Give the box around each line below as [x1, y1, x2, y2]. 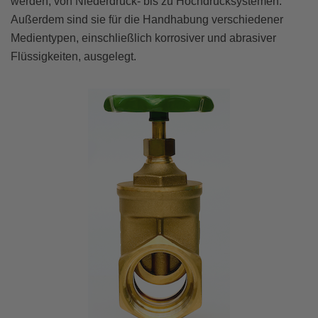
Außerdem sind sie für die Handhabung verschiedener [11, 13, 283, 26]
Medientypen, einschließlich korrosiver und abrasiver [11, 32, 276, 45]
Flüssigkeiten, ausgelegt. [11, 50, 136, 63]
